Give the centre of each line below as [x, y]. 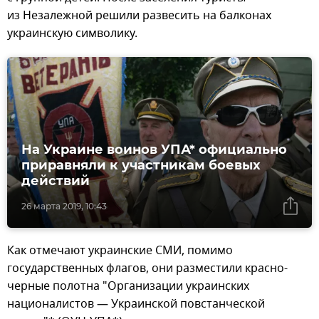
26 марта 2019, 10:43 [64, 206]
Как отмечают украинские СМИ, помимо [120, 251]
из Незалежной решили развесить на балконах [139, 15]
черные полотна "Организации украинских [128, 287]
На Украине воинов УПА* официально [154, 150]
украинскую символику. [72, 33]
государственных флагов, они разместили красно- [147, 269]
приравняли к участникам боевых [141, 166]
